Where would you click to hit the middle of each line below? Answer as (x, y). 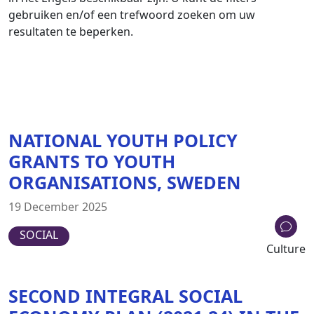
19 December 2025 (58, 206)
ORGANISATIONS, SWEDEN (125, 182)
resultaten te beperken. (71, 31)
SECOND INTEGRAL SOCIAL (125, 295)
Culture (286, 248)
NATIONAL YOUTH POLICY (123, 140)
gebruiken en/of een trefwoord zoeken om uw (132, 14)
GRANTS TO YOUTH (92, 161)
